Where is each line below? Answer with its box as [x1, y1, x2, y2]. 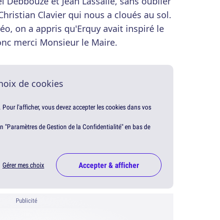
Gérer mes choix [2, 161, 44, 170]
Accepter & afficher [79, 160, 139, 171]
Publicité [16, 196, 37, 205]
